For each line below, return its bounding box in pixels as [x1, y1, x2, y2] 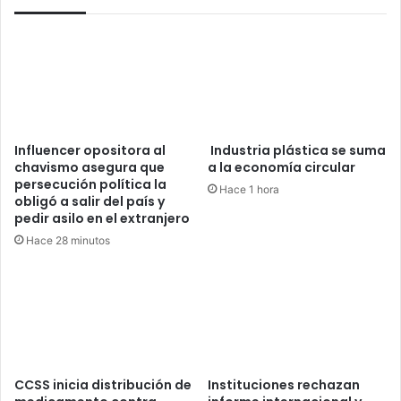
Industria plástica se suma [208, 141, 386, 159]
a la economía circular [208, 158, 355, 176]
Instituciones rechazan [208, 376, 360, 395]
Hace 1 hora [219, 182, 279, 196]
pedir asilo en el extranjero [14, 209, 190, 227]
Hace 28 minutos [26, 233, 110, 247]
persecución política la [14, 175, 166, 193]
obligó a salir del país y [14, 192, 165, 210]
